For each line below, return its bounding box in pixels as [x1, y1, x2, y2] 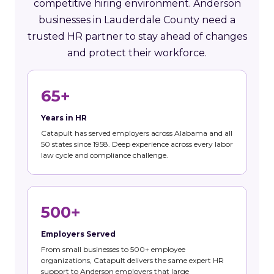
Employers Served [41, 229, 116, 239]
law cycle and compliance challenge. [41, 150, 168, 160]
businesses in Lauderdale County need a [39, 13, 235, 26]
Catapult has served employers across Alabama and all [41, 128, 232, 138]
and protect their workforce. [67, 46, 207, 59]
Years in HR [41, 113, 87, 122]
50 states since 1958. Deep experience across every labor [41, 139, 233, 149]
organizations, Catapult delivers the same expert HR [41, 255, 224, 265]
